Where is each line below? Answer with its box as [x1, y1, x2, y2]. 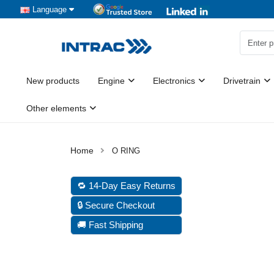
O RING [112, 146, 140, 155]
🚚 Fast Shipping [77, 220, 143, 230]
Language [32, 4, 67, 14]
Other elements [26, 103, 86, 113]
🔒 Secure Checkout [77, 200, 155, 210]
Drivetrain [223, 76, 261, 86]
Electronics [153, 76, 195, 86]
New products [26, 76, 80, 86]
